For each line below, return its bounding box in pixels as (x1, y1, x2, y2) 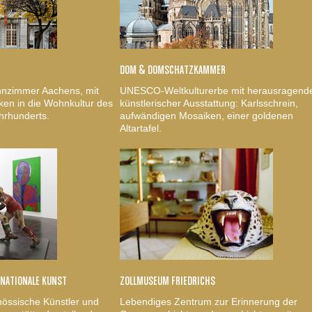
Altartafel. (120, 122, 162, 134)
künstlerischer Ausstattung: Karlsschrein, (120, 97, 298, 109)
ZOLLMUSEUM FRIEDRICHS (120, 274, 215, 288)
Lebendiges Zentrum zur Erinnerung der (120, 295, 297, 307)
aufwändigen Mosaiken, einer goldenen (120, 109, 293, 121)
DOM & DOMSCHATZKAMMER (120, 63, 226, 77)
